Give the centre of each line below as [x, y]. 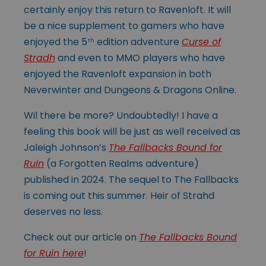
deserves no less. [63, 211]
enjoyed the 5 [56, 42]
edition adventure [138, 42]
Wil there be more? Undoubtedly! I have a [121, 115]
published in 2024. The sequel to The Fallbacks [131, 179]
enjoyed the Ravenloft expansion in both [118, 74]
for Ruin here [54, 253]
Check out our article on [81, 237]
